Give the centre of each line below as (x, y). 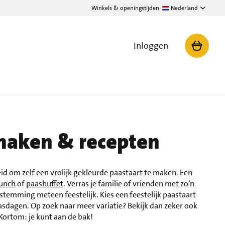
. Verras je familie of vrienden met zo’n (129, 184)
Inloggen (151, 46)
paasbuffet (44, 184)
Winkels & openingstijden (125, 8)
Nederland (184, 8)
